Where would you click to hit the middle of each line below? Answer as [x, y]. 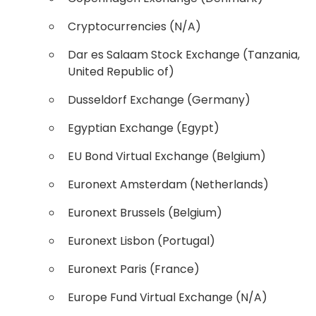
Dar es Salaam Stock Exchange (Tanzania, [184, 55]
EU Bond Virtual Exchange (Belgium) [167, 156]
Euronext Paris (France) [134, 269]
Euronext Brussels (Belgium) [145, 213]
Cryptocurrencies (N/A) [134, 26]
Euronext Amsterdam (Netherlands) [168, 184]
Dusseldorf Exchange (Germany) [159, 100]
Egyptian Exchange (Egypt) [144, 128]
